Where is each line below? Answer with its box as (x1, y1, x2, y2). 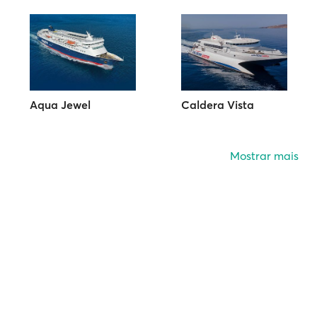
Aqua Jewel (30, 98, 91, 113)
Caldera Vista (180, 98, 254, 113)
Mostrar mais (230, 149, 299, 163)
